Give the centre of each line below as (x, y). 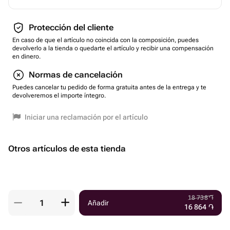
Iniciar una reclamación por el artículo (86, 117)
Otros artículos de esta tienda (67, 149)
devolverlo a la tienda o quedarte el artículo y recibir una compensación (113, 48)
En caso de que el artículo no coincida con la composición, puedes (106, 40)
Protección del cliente (71, 27)
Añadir (98, 203)
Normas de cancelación (76, 75)
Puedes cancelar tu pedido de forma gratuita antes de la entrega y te (109, 87)
